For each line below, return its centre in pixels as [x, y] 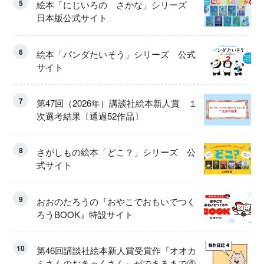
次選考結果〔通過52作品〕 [90, 116]
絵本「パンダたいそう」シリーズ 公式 [116, 54]
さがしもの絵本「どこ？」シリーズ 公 [116, 152]
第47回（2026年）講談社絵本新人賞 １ [117, 103]
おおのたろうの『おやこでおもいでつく [116, 201]
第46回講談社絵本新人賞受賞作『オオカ [117, 250]
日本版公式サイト [72, 18]
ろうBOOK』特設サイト [85, 214]
